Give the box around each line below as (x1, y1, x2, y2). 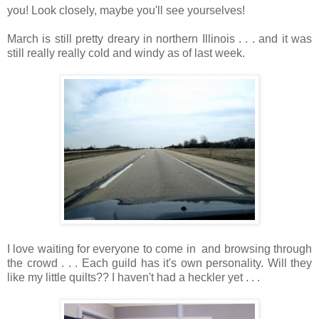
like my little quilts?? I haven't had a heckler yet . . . (7, 271, 260, 284)
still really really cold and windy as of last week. (7, 47, 245, 60)
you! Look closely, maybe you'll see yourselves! (7, 4, 245, 17)
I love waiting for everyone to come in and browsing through (7, 243, 312, 256)
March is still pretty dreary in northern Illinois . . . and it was (7, 33, 312, 46)
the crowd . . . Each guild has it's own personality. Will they (7, 257, 312, 270)
